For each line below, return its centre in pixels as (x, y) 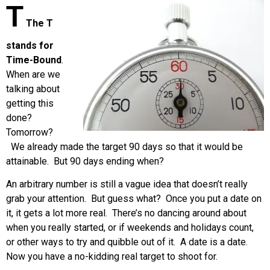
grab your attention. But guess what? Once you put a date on (134, 199)
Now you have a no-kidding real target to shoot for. (112, 257)
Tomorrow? (30, 133)
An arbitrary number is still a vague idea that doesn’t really (127, 184)
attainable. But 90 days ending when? (85, 162)
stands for (30, 46)
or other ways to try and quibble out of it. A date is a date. (128, 242)
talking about (33, 89)
